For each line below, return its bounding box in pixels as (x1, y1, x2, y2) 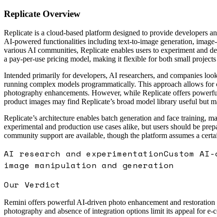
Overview (40, 8, 80, 19)
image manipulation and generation (4, 159, 174, 171)
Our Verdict (4, 178, 61, 190)
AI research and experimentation (4, 147, 164, 159)
